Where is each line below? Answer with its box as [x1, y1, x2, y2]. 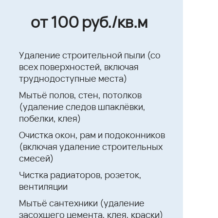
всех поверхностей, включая [19, 60, 139, 73]
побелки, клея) [19, 112, 82, 124]
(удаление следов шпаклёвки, [19, 100, 146, 112]
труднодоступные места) [19, 72, 128, 84]
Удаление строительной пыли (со [19, 49, 161, 61]
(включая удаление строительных [19, 140, 163, 152]
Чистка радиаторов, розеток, [19, 168, 142, 181]
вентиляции [19, 180, 68, 192]
